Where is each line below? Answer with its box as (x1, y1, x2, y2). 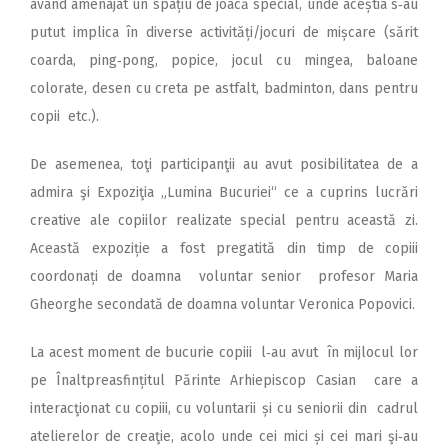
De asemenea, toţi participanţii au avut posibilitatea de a (30, 155, 418, 173)
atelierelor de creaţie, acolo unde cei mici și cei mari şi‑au (30, 427, 418, 445)
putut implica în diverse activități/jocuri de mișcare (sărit (30, 23, 418, 41)
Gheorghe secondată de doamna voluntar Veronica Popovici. (30, 295, 415, 313)
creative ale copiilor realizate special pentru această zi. (30, 211, 418, 229)
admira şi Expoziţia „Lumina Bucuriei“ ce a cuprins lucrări (30, 183, 418, 201)
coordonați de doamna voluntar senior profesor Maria (30, 267, 418, 285)
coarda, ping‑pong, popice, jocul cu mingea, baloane (30, 51, 418, 69)
